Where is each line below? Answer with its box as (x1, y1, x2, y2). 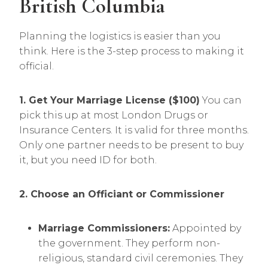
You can (200, 95, 242, 106)
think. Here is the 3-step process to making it (19, 45, 244, 57)
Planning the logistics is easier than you (19, 31, 221, 42)
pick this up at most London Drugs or (19, 109, 208, 121)
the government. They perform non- (38, 237, 220, 249)
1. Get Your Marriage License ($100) (19, 95, 200, 106)
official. (19, 60, 54, 72)
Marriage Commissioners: (38, 223, 170, 234)
